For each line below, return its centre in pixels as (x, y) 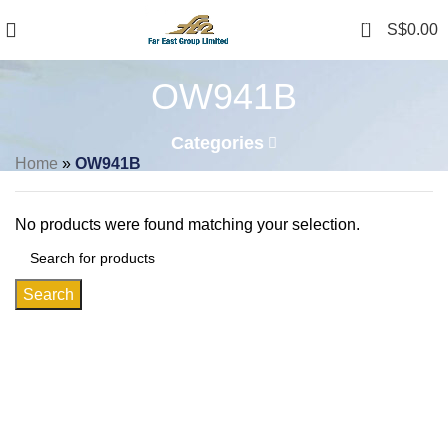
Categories (217, 142)
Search (48, 294)
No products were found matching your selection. (187, 224)
